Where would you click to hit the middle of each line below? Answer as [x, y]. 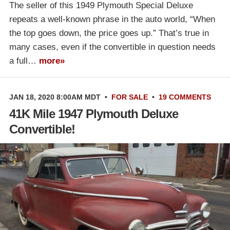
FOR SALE [130, 97]
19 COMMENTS [185, 97]
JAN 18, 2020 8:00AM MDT [55, 97]
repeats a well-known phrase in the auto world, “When [112, 19]
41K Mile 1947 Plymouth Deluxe [94, 113]
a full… [24, 61]
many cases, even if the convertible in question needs [112, 47]
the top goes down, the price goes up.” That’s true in [109, 33]
